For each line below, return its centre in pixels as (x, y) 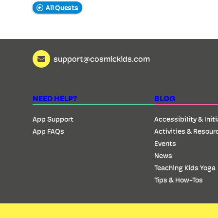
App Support (53, 119)
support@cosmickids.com (102, 59)
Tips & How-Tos (179, 180)
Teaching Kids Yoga (185, 168)
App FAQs (49, 131)
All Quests (61, 7)
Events (165, 143)
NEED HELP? (55, 98)
